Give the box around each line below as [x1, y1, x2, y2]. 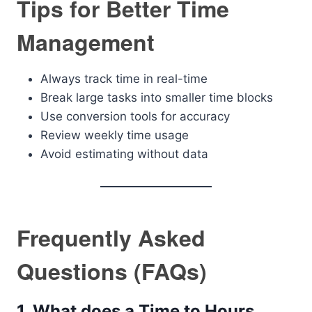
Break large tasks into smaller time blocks [40, 91, 273, 104]
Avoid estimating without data [40, 147, 208, 161]
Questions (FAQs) [17, 255, 207, 287]
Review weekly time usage [40, 128, 189, 142]
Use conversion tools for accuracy [40, 109, 230, 123]
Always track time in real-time [40, 72, 208, 86]
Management [17, 26, 155, 58]
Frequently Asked [17, 221, 205, 253]
